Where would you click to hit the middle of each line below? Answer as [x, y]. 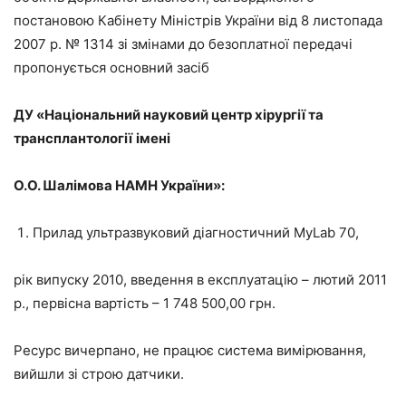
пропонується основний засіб [111, 67]
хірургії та [289, 114]
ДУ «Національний [77, 114]
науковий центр [198, 114]
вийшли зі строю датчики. [99, 373]
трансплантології [73, 138]
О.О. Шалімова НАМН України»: [119, 185]
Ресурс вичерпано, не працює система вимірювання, [190, 350]
